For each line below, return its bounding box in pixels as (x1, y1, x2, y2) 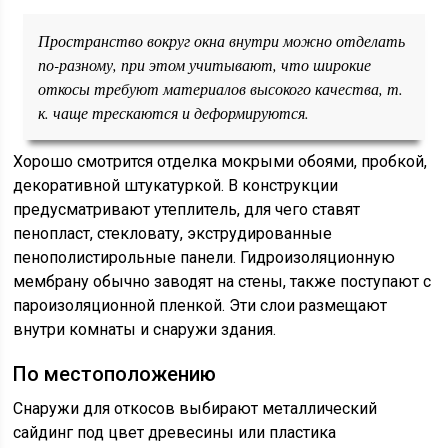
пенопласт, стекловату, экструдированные (13, 224, 333, 243)
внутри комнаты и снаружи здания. (13, 320, 277, 339)
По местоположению (13, 362, 217, 386)
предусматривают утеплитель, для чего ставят (13, 200, 361, 219)
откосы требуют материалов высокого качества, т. (38, 78, 404, 99)
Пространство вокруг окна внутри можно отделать (38, 30, 406, 51)
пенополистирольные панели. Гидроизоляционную (13, 248, 396, 267)
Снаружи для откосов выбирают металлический (13, 399, 378, 418)
